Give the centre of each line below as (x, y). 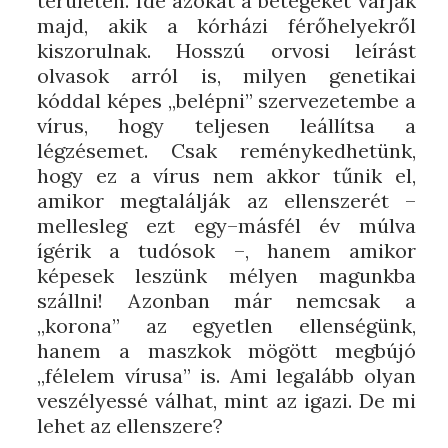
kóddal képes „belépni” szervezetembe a (226, 100)
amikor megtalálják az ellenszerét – (226, 200)
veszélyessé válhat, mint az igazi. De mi (226, 400)
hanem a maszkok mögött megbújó (226, 350)
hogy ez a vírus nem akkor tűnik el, (226, 175)
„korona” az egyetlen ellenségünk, (226, 325)
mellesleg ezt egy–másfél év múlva (226, 225)
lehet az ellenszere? (133, 425)
